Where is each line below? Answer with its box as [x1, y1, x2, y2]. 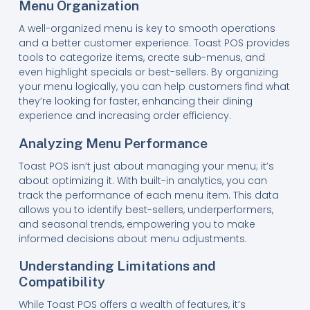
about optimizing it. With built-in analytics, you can [18, 173, 267, 188]
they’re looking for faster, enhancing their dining [18, 93, 253, 108]
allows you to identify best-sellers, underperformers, [18, 202, 273, 217]
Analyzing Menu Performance [18, 134, 208, 151]
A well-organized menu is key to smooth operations [18, 21, 275, 35]
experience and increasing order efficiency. [18, 108, 231, 122]
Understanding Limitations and [18, 257, 216, 274]
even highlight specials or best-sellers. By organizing [18, 64, 278, 79]
